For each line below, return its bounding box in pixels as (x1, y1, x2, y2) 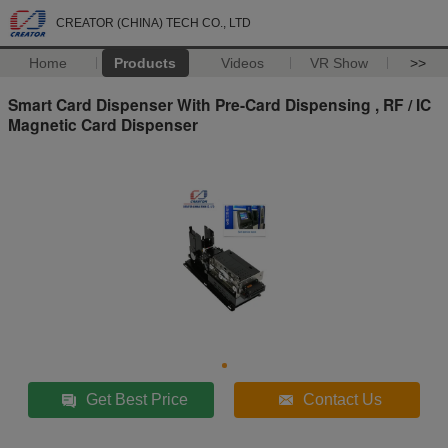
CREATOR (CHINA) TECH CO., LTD (56, 16, 251, 30)
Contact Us (303, 390, 383, 408)
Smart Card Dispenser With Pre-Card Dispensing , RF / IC (8, 92, 431, 116)
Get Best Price (86, 390, 189, 408)
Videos (220, 55, 264, 71)
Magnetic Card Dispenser (8, 112, 198, 136)
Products (114, 55, 177, 71)
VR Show (310, 55, 369, 71)
